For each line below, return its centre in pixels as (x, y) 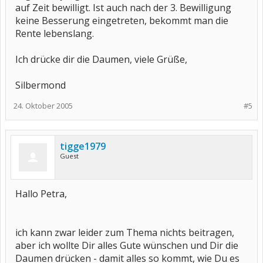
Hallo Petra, (41, 194)
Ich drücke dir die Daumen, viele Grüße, (101, 59)
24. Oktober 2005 (43, 106)
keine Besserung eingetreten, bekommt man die (122, 21)
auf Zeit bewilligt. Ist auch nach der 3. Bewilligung (123, 8)
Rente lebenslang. (55, 33)
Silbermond (41, 85)
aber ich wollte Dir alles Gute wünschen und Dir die (127, 245)
